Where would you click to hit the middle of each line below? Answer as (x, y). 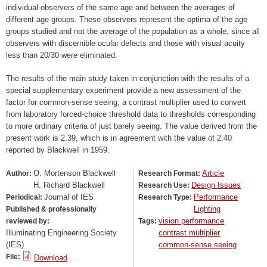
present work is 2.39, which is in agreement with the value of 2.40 (119, 138)
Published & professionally (51, 209)
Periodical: (25, 198)
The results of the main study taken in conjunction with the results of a (128, 79)
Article (213, 173)
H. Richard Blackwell (69, 185)
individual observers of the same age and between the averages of (120, 7)
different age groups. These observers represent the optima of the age (127, 19)
